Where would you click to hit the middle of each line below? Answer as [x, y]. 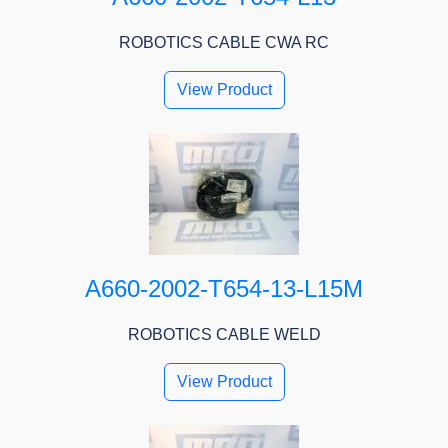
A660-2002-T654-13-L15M [224, 289]
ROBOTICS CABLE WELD [224, 335]
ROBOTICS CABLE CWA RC [224, 43]
